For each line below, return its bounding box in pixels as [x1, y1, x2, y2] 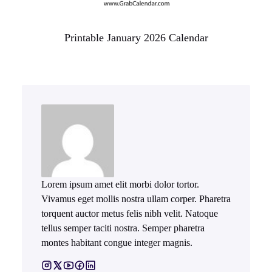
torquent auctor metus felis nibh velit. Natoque [41, 208, 218, 219]
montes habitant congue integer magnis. [41, 237, 192, 248]
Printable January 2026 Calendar [64, 31, 208, 44]
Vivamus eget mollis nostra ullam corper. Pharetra [41, 193, 231, 204]
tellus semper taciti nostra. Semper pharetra [41, 222, 205, 233]
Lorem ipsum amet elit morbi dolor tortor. [41, 178, 199, 189]
